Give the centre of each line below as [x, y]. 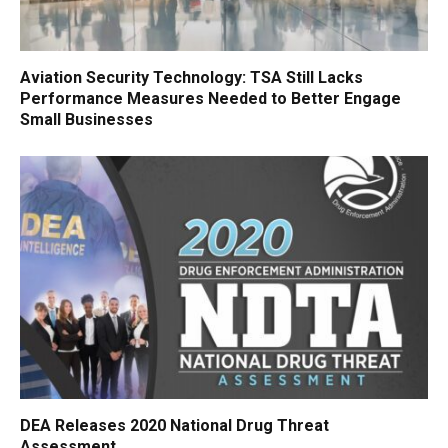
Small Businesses [86, 120]
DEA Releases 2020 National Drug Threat [174, 426]
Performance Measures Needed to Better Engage [210, 99]
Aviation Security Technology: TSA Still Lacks [191, 78]
